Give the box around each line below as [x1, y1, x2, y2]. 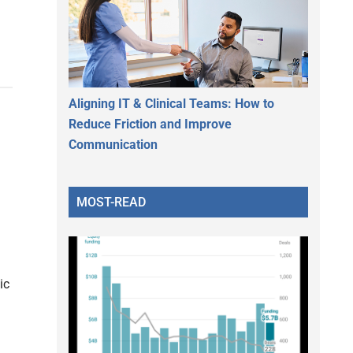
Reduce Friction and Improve [69, 116, 232, 132]
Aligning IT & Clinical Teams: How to [69, 95, 274, 111]
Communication [69, 136, 158, 152]
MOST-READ [76, 194, 146, 210]
